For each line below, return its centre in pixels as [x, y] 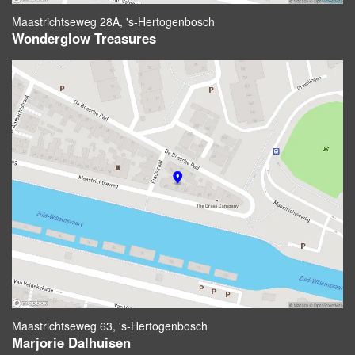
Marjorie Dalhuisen [71, 343]
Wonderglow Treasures [84, 38]
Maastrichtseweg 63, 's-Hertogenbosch [110, 326]
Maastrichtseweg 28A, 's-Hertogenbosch [113, 21]
